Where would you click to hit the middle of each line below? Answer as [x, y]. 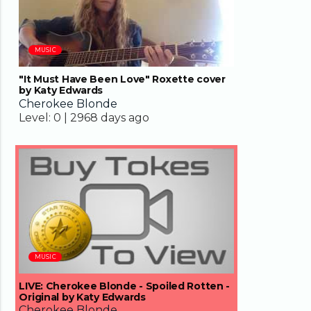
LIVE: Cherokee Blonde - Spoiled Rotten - [125, 286]
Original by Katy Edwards [82, 297]
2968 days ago [110, 117]
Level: [35, 117]
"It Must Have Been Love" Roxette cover [122, 79]
